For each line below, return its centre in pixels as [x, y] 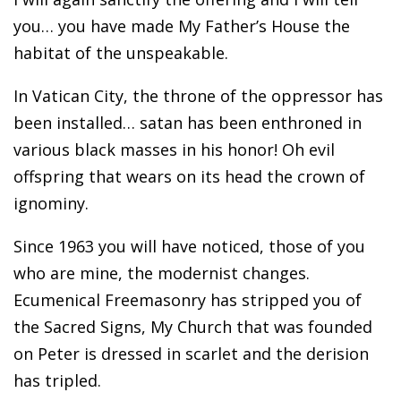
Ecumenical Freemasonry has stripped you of [188, 299]
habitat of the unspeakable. [121, 52]
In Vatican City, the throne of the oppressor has [198, 95]
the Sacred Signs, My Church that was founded [193, 326]
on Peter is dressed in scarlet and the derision [191, 353]
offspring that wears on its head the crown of [189, 176]
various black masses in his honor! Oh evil [174, 149]
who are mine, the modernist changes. [162, 273]
